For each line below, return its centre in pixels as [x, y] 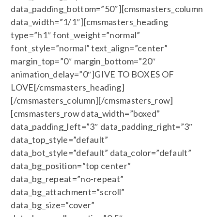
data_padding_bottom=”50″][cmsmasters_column [107, 9]
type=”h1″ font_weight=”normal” [76, 35]
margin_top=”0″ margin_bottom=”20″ [84, 61]
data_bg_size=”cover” [53, 205]
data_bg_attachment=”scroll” [68, 192]
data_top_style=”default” [60, 139]
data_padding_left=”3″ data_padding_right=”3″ [102, 126]
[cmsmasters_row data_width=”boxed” [85, 113]
